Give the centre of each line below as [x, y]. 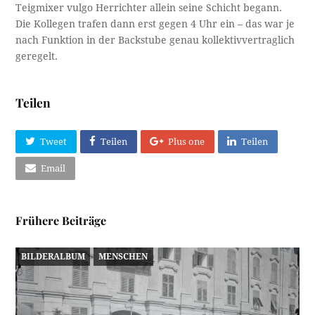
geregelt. [37, 56]
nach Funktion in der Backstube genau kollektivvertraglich [155, 40]
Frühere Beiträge [61, 220]
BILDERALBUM [53, 256]
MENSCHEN [123, 256]
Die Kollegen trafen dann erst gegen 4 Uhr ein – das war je [155, 24]
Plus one [187, 142]
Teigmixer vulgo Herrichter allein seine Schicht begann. [149, 7]
